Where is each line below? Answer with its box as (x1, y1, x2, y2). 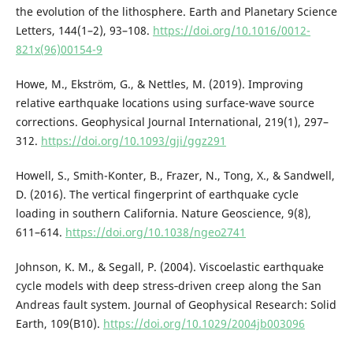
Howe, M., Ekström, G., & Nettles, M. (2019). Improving (15, 76, 303, 92)
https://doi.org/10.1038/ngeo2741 (65, 225, 246, 240)
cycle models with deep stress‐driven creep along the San (15, 278, 321, 294)
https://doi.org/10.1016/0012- (152, 23, 310, 39)
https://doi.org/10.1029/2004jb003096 (102, 316, 305, 332)
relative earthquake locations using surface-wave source (15, 95, 314, 111)
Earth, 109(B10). (15, 316, 103, 332)
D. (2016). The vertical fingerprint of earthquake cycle (15, 187, 299, 203)
